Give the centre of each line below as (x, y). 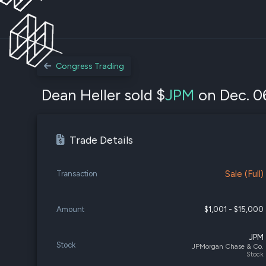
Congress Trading (90, 66)
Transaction (77, 174)
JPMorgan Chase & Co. (228, 246)
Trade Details (101, 140)
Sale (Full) (245, 174)
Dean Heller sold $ (103, 95)
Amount (70, 209)
